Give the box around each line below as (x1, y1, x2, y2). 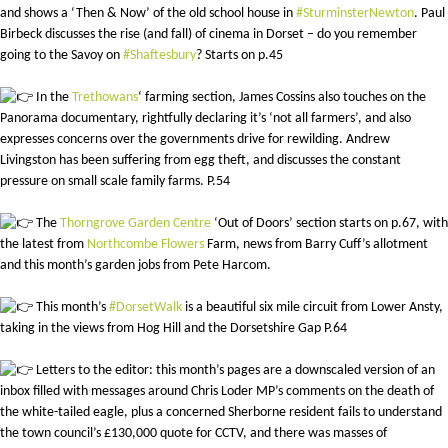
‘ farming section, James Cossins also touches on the (138, 90, 426, 106)
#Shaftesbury (123, 48, 196, 64)
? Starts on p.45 (196, 48, 283, 64)
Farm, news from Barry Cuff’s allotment (204, 237, 428, 253)
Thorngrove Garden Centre (60, 216, 211, 232)
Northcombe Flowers (87, 237, 204, 253)
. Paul (414, 6, 445, 22)
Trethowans (72, 90, 138, 106)
